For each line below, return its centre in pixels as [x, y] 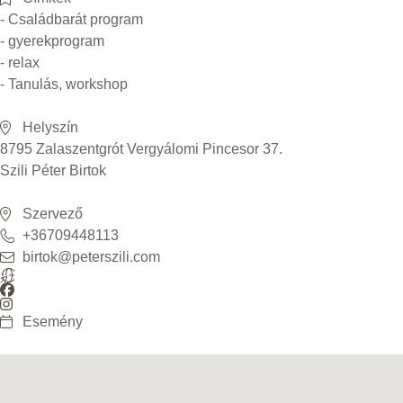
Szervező [53, 214]
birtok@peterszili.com [91, 257]
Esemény [53, 322]
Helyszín [50, 127]
